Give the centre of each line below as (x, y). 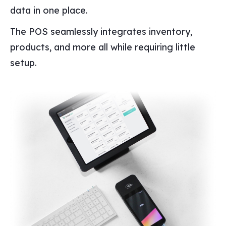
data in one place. (49, 10)
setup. (23, 63)
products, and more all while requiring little (103, 47)
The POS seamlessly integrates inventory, (101, 31)
